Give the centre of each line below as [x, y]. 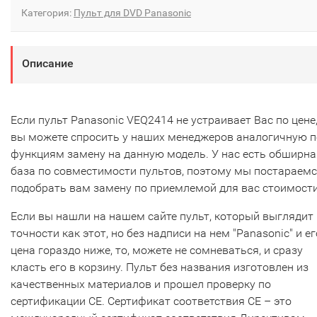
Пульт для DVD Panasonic [132, 13]
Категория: [47, 13]
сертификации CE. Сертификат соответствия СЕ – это [151, 301]
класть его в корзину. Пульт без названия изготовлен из [160, 267]
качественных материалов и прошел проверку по [141, 284]
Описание [48, 64]
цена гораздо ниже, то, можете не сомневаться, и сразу [157, 250]
